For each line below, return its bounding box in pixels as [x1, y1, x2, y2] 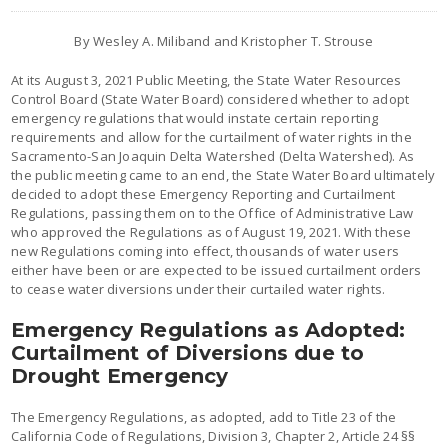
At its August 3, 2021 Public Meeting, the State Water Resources [11, 70, 402, 89]
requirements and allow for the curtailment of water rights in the [11, 127, 412, 146]
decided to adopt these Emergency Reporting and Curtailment [11, 184, 396, 203]
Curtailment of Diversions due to [11, 340, 365, 365]
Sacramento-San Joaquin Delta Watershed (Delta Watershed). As [11, 146, 414, 165]
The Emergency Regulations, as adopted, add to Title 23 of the [11, 407, 397, 426]
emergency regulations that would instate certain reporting [11, 108, 379, 127]
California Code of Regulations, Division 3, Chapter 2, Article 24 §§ [11, 426, 416, 445]
